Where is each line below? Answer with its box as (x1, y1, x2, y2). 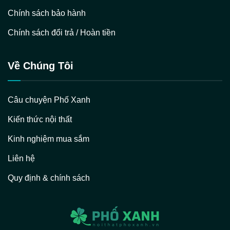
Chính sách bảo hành (8, 8, 86, 17)
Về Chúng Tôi (8, 60, 73, 71)
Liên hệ (8, 154, 35, 163)
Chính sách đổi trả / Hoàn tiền (8, 28, 116, 37)
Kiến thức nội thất (8, 114, 72, 124)
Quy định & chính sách (8, 173, 90, 182)
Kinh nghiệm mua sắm (8, 134, 89, 143)
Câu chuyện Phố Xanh (8, 95, 90, 104)
